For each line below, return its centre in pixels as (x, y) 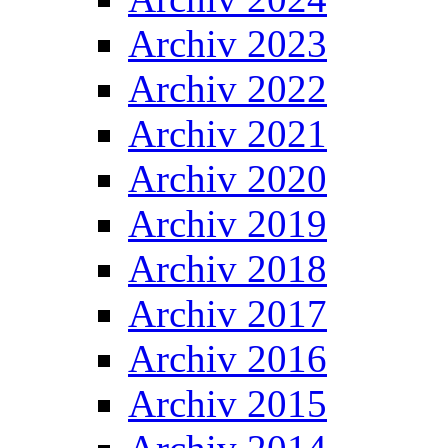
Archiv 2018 (227, 268)
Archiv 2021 (227, 133)
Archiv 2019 (227, 223)
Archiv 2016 (227, 358)
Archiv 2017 (227, 313)
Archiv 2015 (227, 403)
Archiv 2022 (227, 88)
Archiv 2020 (227, 178)
